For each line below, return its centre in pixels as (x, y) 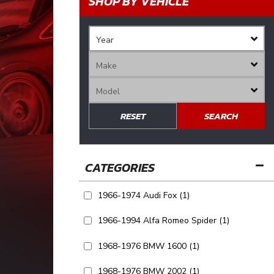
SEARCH (221, 116)
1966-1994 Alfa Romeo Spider (157, 220)
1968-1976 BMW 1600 (142, 246)
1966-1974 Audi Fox (137, 195)
